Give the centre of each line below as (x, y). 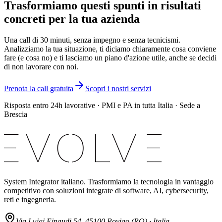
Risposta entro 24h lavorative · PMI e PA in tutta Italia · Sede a (102, 105)
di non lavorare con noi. (41, 66)
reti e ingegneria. (30, 199)
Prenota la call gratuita (39, 88)
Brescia (16, 114)
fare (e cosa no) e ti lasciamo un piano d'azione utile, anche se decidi (110, 57)
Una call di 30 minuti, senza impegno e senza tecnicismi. (92, 40)
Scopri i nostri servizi (118, 88)
